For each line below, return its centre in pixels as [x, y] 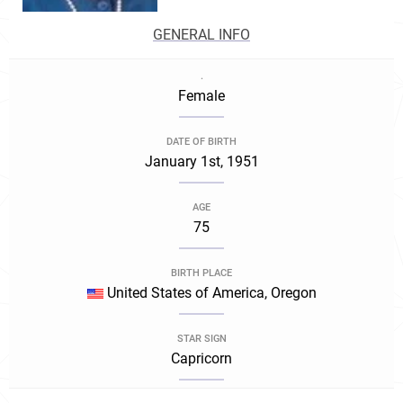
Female [201, 96]
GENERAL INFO [201, 35]
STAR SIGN [201, 339]
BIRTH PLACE [201, 273]
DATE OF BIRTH [201, 142]
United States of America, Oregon [210, 293]
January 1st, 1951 [201, 161]
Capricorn [201, 358]
